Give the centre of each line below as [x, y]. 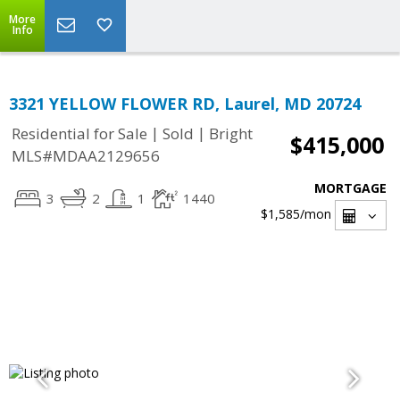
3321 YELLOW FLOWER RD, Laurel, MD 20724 [185, 104]
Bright [231, 134]
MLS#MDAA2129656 [86, 156]
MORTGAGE [350, 188]
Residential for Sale [79, 134]
